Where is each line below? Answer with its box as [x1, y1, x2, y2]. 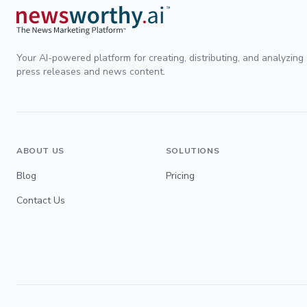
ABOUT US [16, 145, 64, 156]
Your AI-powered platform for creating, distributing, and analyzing [16, 51, 304, 64]
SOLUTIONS [165, 145, 220, 156]
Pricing [165, 169, 195, 182]
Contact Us [16, 193, 65, 207]
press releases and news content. [16, 64, 165, 78]
